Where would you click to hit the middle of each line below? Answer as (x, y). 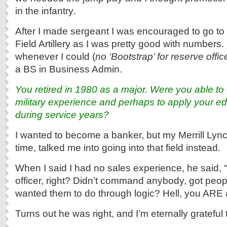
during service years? (62, 115)
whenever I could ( (55, 56)
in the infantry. (45, 11)
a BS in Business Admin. (69, 69)
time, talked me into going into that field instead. (118, 147)
